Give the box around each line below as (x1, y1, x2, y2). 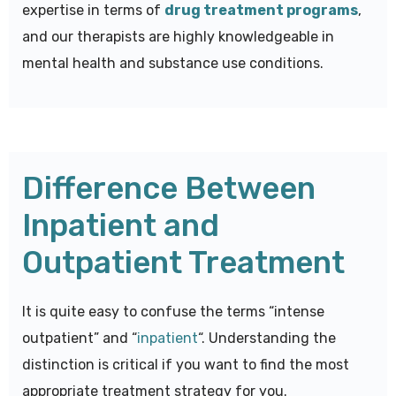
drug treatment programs (164, 2, 358, 19)
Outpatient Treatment (22, 244, 345, 282)
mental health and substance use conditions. (22, 55, 324, 72)
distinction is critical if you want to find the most (22, 356, 349, 374)
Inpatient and (22, 207, 219, 245)
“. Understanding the (198, 330, 336, 347)
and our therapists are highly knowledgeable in (22, 28, 334, 46)
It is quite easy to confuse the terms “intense (22, 303, 324, 321)
